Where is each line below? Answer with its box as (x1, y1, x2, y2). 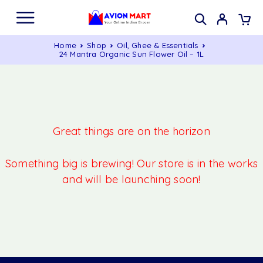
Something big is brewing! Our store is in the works (5, 157, 258, 171)
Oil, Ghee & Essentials (117, 41, 198, 50)
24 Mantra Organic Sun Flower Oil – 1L (59, 49, 204, 59)
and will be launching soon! (62, 173, 201, 187)
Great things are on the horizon (53, 124, 210, 138)
